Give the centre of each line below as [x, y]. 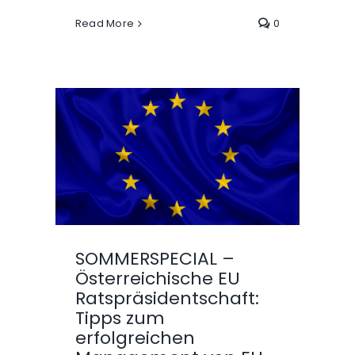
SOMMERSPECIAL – [155, 259]
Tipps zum [120, 319]
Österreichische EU [157, 279]
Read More [105, 24]
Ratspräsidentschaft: [167, 299]
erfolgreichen [135, 338]
